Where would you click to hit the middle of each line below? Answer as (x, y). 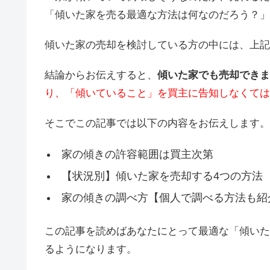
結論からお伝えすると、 (101, 75)
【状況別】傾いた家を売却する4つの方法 (162, 176)
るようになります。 (91, 249)
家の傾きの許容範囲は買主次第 (137, 155)
